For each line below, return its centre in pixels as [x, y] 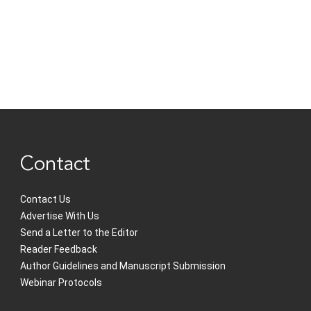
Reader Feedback [59, 249]
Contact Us [46, 199]
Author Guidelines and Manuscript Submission [123, 266]
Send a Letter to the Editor [79, 233]
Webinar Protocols [61, 283]
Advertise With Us [60, 216]
